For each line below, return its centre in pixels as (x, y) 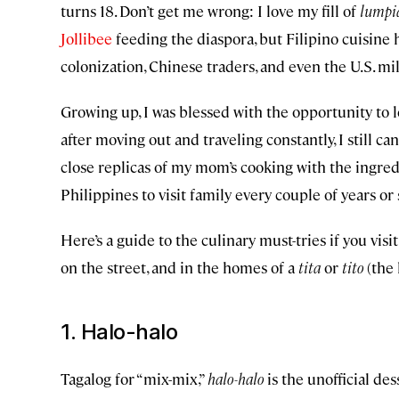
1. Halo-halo (119, 332)
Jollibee (86, 38)
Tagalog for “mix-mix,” (134, 379)
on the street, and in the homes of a (179, 267)
